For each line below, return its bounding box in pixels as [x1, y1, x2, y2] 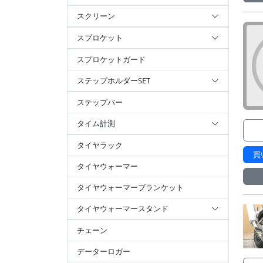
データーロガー [77, 246, 130, 257]
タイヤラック [77, 140, 123, 150]
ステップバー [77, 97, 123, 107]
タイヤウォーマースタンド [77, 203, 168, 214]
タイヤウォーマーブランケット [77, 182, 184, 193]
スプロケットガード [77, 54, 146, 65]
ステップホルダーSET [77, 75, 150, 86]
